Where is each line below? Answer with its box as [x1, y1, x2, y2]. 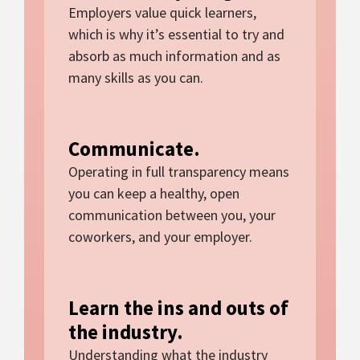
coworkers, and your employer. [68, 227, 252, 246]
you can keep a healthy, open [68, 183, 239, 202]
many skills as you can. [68, 67, 203, 87]
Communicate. [68, 135, 200, 162]
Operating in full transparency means [68, 162, 289, 181]
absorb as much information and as [68, 46, 280, 65]
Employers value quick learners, [68, 2, 256, 22]
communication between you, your [68, 205, 276, 224]
